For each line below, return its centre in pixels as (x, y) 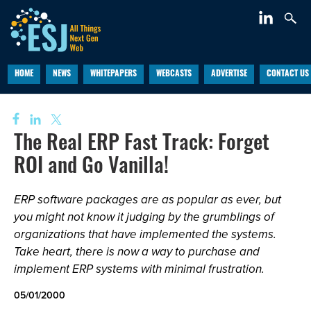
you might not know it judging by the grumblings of (144, 217)
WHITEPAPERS (113, 74)
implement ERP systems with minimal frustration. (139, 269)
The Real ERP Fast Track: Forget (142, 145)
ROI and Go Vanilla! (91, 168)
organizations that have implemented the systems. (145, 234)
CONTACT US (287, 74)
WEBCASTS (174, 74)
